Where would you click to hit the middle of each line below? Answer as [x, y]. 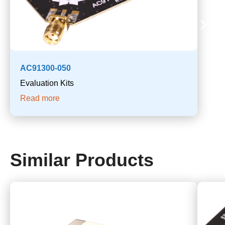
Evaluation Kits [47, 83]
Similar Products [82, 160]
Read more [40, 98]
